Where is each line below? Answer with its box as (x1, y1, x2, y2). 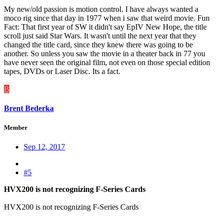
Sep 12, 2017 (24, 143, 65, 151)
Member (4, 124, 28, 132)
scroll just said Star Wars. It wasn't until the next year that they (4, 31, 196, 40)
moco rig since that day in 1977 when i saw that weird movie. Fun (4, 13, 210, 22)
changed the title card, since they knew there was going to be (4, 40, 193, 49)
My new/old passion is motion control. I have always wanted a (4, 4, 198, 13)
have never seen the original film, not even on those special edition (4, 58, 210, 67)
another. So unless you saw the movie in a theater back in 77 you (4, 49, 205, 58)
